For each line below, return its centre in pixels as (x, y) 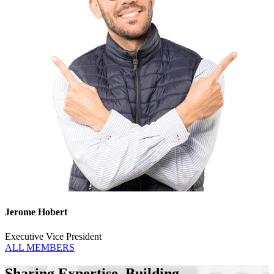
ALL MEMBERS (40, 247)
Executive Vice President (53, 236)
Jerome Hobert (36, 212)
